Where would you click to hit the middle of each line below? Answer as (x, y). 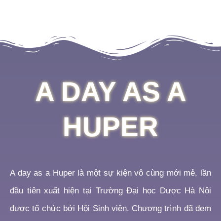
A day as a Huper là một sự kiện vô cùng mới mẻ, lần (110, 173)
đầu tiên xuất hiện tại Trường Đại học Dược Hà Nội (110, 191)
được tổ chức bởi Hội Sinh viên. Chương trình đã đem (110, 208)
